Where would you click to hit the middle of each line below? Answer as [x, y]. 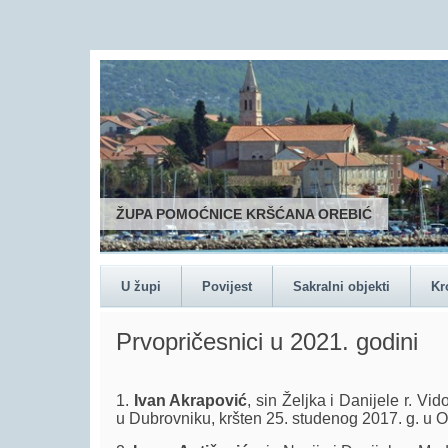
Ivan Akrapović [190, 401]
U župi [141, 286]
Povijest [227, 286]
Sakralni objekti [341, 286]
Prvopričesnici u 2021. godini [267, 341]
